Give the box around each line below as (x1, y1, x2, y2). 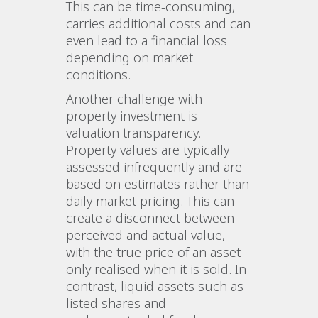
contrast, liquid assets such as (66, 277, 244, 295)
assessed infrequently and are (66, 158, 243, 175)
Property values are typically (66, 141, 230, 158)
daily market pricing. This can (66, 192, 235, 209)
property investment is (66, 106, 198, 124)
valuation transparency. (66, 124, 202, 141)
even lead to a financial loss (66, 31, 228, 49)
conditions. (66, 65, 131, 83)
